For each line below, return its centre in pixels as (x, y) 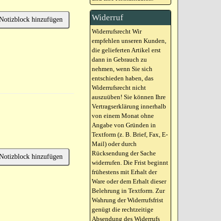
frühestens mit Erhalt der (125, 172)
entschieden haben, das (123, 78)
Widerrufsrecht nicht (119, 88)
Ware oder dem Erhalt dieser (129, 181)
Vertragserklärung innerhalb (129, 106)
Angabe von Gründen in (124, 125)
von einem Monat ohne (123, 116)
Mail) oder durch (114, 144)
